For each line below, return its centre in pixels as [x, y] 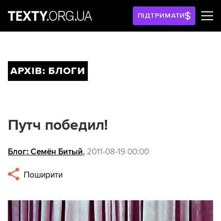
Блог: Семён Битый [45, 152]
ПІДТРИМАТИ [161, 16]
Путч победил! [58, 125]
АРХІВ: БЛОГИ [48, 71]
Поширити [42, 175]
